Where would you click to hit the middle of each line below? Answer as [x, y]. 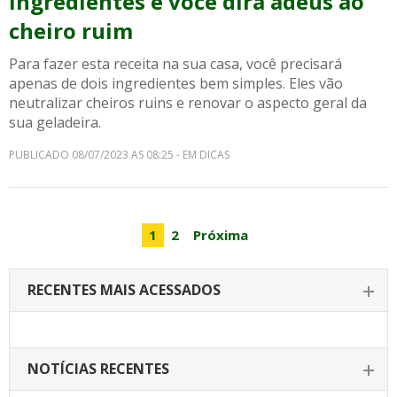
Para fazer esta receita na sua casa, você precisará [175, 64]
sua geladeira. [55, 122]
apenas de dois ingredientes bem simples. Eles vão [176, 83]
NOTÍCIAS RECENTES [98, 369]
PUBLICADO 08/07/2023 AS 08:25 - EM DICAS [119, 155]
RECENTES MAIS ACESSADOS [124, 290]
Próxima [221, 235]
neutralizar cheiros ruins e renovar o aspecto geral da [188, 103]
